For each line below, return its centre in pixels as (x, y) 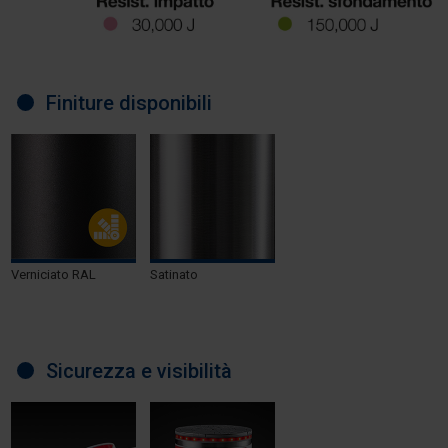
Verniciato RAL (53, 274)
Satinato (173, 274)
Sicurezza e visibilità (138, 370)
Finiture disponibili (128, 102)
